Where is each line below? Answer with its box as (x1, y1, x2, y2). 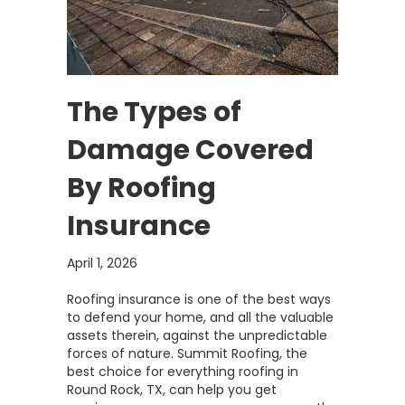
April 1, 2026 (67, 254, 137, 272)
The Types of (67, 93, 241, 131)
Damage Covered (67, 131, 314, 169)
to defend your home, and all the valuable (67, 308, 334, 326)
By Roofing (67, 169, 216, 207)
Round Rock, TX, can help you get (67, 381, 277, 399)
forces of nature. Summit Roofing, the (67, 344, 307, 363)
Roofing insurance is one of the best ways (67, 290, 331, 308)
